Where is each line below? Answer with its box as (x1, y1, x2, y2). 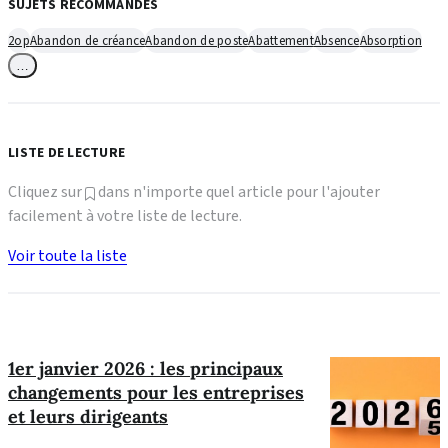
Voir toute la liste (8, 245, 127, 267)
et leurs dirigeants (8, 404, 168, 428)
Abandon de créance (29, 31, 146, 50)
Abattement (248, 31, 314, 50)
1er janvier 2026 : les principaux (8, 356, 283, 380)
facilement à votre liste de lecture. (8, 205, 242, 227)
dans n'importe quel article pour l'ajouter (95, 181, 380, 203)
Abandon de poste (145, 31, 249, 50)
